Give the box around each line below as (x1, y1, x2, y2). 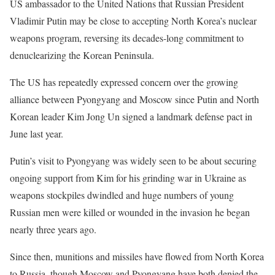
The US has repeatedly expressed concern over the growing (10, 76, 238, 88)
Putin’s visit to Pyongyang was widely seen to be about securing (10, 154, 257, 167)
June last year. (10, 127, 63, 140)
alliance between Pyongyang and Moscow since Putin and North (10, 93, 259, 106)
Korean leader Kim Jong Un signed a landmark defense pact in (10, 110, 252, 123)
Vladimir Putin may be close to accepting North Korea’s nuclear (10, 14, 257, 27)
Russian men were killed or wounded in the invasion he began (10, 206, 250, 219)
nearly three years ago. (10, 223, 96, 236)
